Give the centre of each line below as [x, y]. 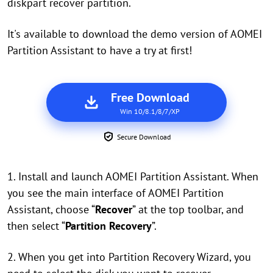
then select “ [36, 226]
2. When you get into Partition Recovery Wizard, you [129, 257]
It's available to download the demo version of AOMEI [135, 34]
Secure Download [144, 137]
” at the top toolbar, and [188, 210]
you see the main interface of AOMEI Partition [115, 193]
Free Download [150, 98]
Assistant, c [34, 210]
